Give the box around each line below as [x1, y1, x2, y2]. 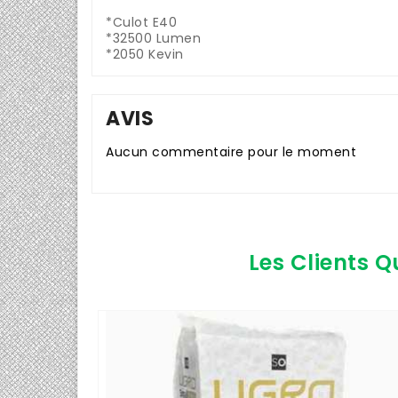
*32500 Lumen [106, 28, 201, 47]
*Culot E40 [106, 12, 177, 31]
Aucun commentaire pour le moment [106, 142, 356, 161]
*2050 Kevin [106, 44, 184, 63]
